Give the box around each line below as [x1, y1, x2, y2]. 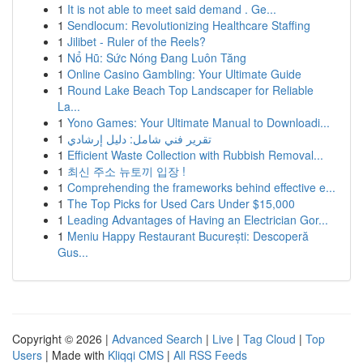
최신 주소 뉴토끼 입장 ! [67, 163, 186, 179]
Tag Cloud [243, 331, 296, 347]
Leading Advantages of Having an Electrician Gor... [67, 211, 328, 228]
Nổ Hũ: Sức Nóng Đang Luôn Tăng [67, 49, 246, 66]
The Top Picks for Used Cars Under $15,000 [67, 195, 295, 211]
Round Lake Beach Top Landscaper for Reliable [67, 82, 314, 98]
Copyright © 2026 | [12, 331, 112, 347]
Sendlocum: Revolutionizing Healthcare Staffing [67, 17, 310, 33]
